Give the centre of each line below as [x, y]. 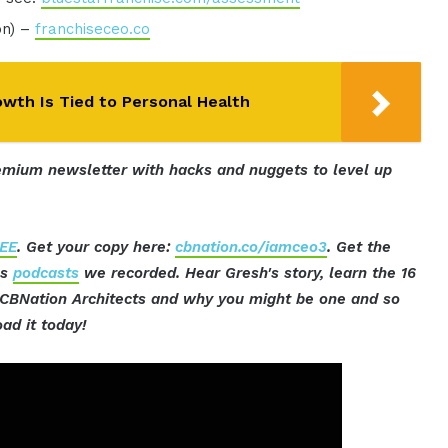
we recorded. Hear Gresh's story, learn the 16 [248, 273]
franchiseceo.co [93, 29]
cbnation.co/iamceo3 [251, 247]
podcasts [46, 273]
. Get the [359, 247]
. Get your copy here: [96, 247]
